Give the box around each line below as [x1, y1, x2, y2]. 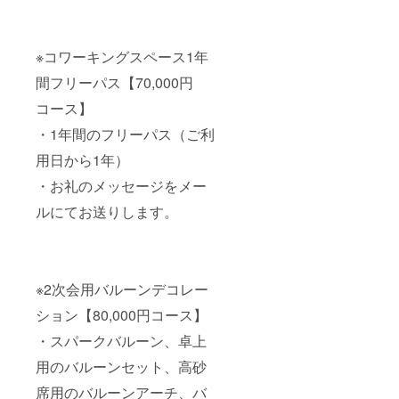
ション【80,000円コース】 [36, 304, 208, 325]
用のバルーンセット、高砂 [36, 355, 207, 377]
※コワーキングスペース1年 [36, 45, 208, 67]
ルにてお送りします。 [36, 200, 178, 222]
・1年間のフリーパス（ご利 [36, 123, 215, 144]
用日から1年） [36, 149, 129, 170]
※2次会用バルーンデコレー [36, 278, 208, 299]
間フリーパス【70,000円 [36, 71, 193, 93]
